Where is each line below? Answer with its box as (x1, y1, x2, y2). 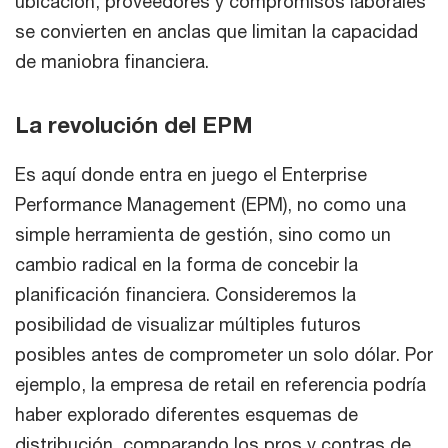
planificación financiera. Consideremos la (15, 282, 356, 305)
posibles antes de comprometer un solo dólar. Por (15, 342, 433, 365)
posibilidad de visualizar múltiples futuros (15, 312, 361, 335)
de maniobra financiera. (15, 49, 209, 72)
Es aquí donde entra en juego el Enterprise (15, 162, 367, 185)
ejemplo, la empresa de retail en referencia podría (15, 372, 426, 395)
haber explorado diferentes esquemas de (15, 402, 358, 425)
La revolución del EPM (15, 111, 253, 138)
